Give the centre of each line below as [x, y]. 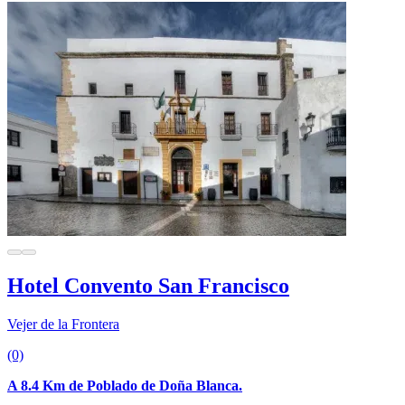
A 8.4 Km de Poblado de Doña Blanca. [125, 385]
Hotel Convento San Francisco [148, 285]
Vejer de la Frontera [63, 324]
